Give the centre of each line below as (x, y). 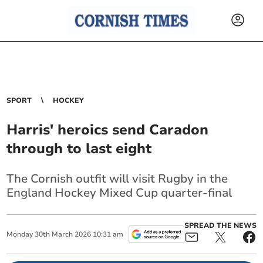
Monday (20, 234)
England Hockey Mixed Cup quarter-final (119, 193)
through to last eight (79, 149)
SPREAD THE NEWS (220, 225)
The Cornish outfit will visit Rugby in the (117, 179)
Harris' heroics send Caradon (108, 130)
